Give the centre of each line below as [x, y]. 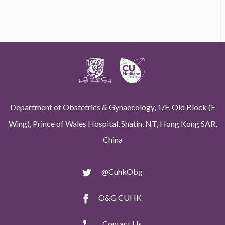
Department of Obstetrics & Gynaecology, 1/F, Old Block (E [113, 107]
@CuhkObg [122, 172]
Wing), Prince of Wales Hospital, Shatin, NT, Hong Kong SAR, [113, 123]
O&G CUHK [120, 198]
